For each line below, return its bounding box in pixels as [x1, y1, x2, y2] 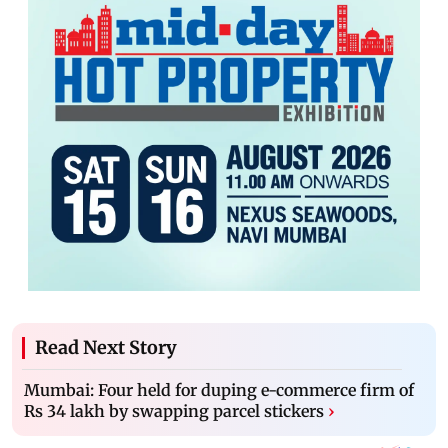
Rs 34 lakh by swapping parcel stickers [24, 400, 324, 421]
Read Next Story [35, 335, 177, 359]
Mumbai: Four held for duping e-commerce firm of [24, 379, 414, 400]
